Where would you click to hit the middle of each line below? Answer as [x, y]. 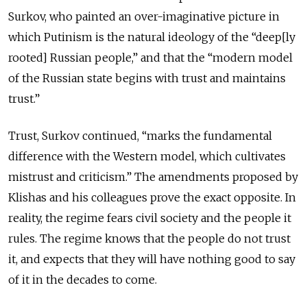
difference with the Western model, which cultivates [147, 157]
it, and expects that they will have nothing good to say [152, 259]
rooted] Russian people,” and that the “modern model [150, 58]
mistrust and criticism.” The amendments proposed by [153, 177]
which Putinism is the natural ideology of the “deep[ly [152, 37]
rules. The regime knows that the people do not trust [149, 239]
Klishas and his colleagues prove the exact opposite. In [152, 198]
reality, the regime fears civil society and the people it [150, 218]
